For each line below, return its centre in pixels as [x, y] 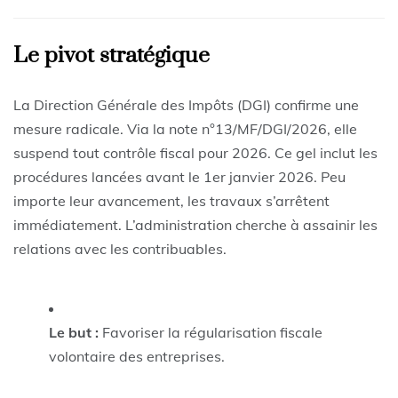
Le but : [74, 332]
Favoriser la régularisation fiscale [211, 332]
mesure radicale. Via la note [107, 128]
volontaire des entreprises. [137, 356]
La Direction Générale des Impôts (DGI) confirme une [186, 104]
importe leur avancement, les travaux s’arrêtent [171, 200]
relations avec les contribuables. [120, 248]
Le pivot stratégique [111, 55]
